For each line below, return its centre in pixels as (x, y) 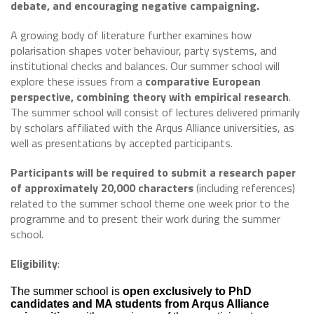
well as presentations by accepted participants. (122, 143)
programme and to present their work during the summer (145, 219)
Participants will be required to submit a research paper (153, 172)
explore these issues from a (78, 81)
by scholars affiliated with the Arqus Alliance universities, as (152, 128)
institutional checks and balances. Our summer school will (145, 66)
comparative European (203, 81)
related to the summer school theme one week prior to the (150, 203)
